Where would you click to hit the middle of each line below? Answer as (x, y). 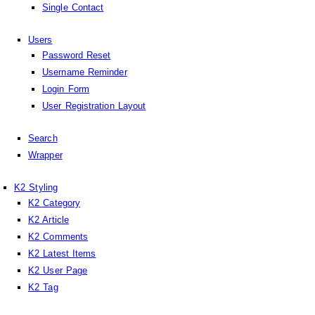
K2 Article (49, 219)
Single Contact (73, 7)
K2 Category (54, 202)
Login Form (66, 89)
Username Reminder (85, 72)
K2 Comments (58, 236)
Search (43, 138)
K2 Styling (36, 187)
